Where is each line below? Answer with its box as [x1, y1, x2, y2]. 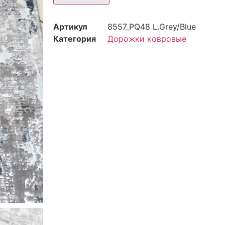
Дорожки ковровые [107, 34, 186, 44]
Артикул [53, 22, 87, 32]
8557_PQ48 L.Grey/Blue [107, 22, 196, 32]
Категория [53, 34, 96, 44]
